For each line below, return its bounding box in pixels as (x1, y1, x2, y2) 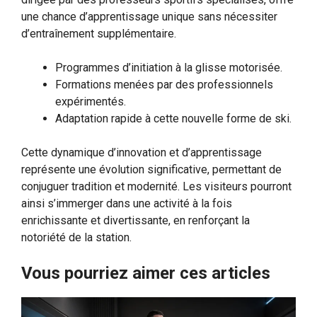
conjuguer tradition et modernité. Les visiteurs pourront (21, 180, 292, 194)
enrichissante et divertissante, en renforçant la (21, 214, 250, 228)
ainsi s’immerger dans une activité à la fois (21, 197, 232, 211)
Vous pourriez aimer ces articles (21, 263, 270, 284)
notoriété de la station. (21, 231, 132, 245)
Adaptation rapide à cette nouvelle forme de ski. (55, 112, 292, 126)
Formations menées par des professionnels (55, 78, 273, 92)
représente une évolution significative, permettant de (21, 163, 282, 177)
